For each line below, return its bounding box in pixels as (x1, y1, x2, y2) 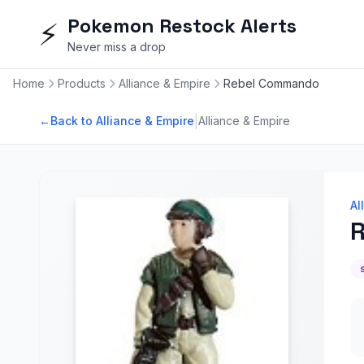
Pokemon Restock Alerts (67, 13, 297, 38)
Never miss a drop (67, 40, 166, 54)
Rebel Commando (223, 76, 319, 90)
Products (58, 76, 106, 90)
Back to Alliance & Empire (50, 114, 194, 128)
